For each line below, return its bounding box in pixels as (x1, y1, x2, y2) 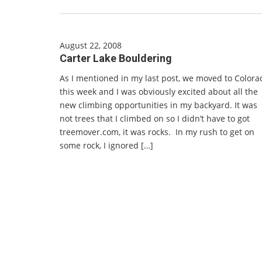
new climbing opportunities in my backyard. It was (60, 99, 257, 111)
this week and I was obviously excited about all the (60, 86, 258, 97)
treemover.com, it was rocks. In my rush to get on (60, 126, 254, 137)
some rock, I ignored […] (60, 140, 153, 151)
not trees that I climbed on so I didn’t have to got (60, 113, 250, 124)
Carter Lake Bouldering (60, 52, 172, 64)
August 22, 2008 (60, 40, 122, 51)
